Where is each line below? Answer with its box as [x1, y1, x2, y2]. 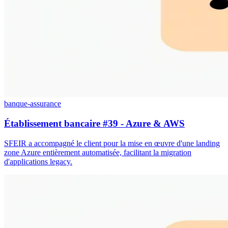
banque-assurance [4, 99, 61, 108]
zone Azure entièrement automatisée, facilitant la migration [4, 148, 191, 157]
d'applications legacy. [4, 157, 72, 166]
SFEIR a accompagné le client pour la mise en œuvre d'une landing [4, 138, 220, 148]
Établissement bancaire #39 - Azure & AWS [4, 118, 185, 129]
